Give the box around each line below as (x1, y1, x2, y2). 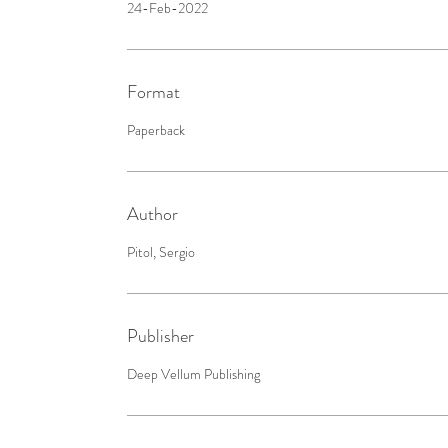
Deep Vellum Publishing (127, 363, 260, 384)
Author (127, 200, 178, 227)
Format (127, 78, 180, 105)
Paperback (127, 119, 185, 140)
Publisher (127, 322, 194, 349)
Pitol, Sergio (127, 241, 195, 262)
